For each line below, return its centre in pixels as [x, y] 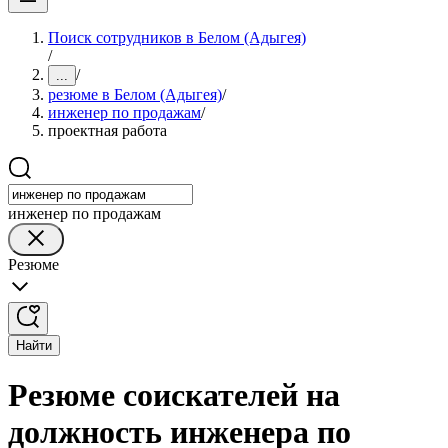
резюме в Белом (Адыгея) [135, 94]
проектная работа [107, 130]
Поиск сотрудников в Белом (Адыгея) [177, 37]
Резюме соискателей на [174, 395]
